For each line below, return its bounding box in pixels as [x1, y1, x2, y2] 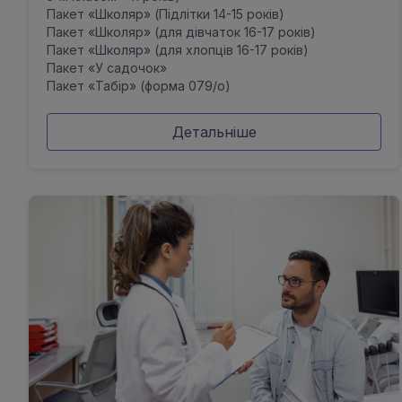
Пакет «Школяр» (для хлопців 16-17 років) [47, 42, 309, 57]
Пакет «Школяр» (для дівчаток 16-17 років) [47, 24, 316, 39]
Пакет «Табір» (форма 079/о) [47, 78, 231, 93]
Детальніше [171, 123, 257, 141]
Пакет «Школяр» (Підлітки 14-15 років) [47, 6, 284, 22]
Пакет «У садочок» [47, 60, 167, 75]
